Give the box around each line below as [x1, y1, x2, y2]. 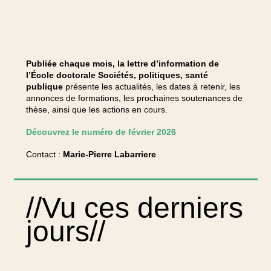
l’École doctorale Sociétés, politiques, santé [25, 70, 208, 80]
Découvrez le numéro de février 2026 [25, 127, 176, 137]
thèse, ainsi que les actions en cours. [25, 105, 168, 114]
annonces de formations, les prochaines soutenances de [25, 93, 243, 103]
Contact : [25, 149, 63, 159]
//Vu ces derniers [25, 192, 243, 224]
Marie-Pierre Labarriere [62, 149, 156, 159]
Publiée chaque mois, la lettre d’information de [25, 59, 219, 68]
